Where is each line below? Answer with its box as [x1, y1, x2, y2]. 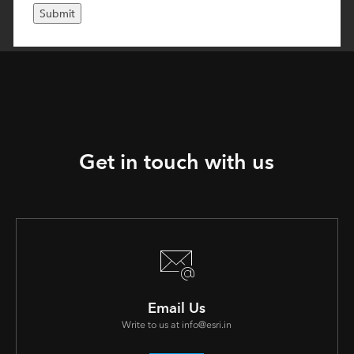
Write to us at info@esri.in [122, 319, 232, 331]
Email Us [148, 299, 206, 317]
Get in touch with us [79, 149, 275, 175]
